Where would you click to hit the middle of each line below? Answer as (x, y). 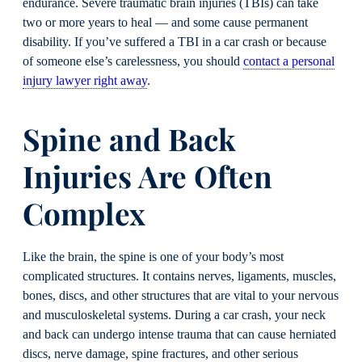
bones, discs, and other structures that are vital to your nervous (181, 295)
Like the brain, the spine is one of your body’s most (153, 257)
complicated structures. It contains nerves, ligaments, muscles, (179, 276)
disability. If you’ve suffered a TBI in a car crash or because (175, 42)
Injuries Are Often (147, 176)
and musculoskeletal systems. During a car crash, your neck (174, 315)
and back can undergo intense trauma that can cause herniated (179, 334)
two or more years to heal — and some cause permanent (165, 23)
